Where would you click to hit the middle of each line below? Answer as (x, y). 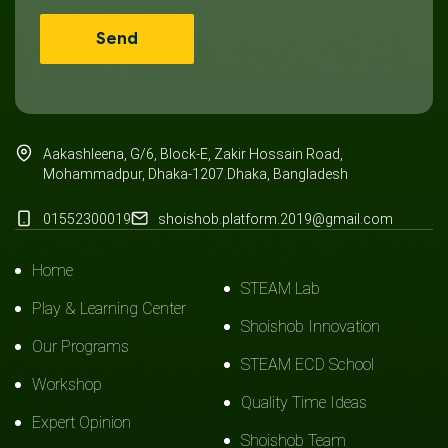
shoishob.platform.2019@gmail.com (275, 219)
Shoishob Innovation (310, 326)
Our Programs (80, 346)
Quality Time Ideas (304, 402)
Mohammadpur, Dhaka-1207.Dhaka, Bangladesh (195, 174)
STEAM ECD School (307, 364)
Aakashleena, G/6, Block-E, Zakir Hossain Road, (192, 154)
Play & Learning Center (109, 308)
